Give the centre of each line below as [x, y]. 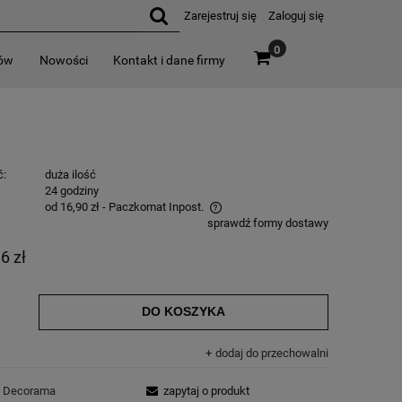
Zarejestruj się [220, 16]
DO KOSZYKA [183, 312]
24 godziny [71, 190]
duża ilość [70, 174]
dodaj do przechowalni [271, 353]
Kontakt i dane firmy [170, 60]
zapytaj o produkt [207, 391]
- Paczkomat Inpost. [153, 206]
